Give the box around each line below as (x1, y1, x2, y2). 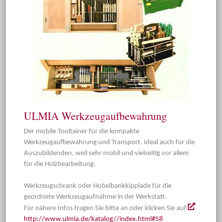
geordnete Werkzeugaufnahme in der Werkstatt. (24, 193, 167, 201)
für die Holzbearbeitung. (24, 160, 96, 168)
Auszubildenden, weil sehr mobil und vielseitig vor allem (24, 149, 189, 157)
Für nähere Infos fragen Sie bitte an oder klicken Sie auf (24, 204, 188, 212)
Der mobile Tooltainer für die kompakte (24, 127, 139, 135)
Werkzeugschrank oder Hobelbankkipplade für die (24, 182, 171, 190)
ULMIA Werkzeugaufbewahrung (24, 108, 167, 123)
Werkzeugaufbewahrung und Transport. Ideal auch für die (24, 138, 195, 146)
